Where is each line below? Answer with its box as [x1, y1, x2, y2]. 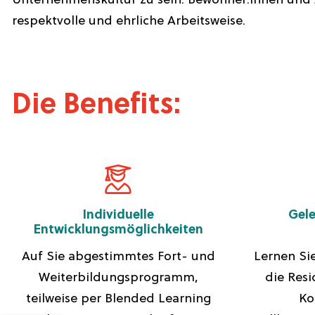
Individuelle [83, 208, 155, 223]
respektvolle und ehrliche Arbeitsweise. [12, 14, 249, 29]
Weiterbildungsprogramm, [39, 271, 199, 285]
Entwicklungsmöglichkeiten [34, 223, 204, 238]
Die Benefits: [12, 91, 181, 122]
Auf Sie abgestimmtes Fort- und [22, 250, 216, 264]
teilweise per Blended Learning [26, 292, 212, 307]
